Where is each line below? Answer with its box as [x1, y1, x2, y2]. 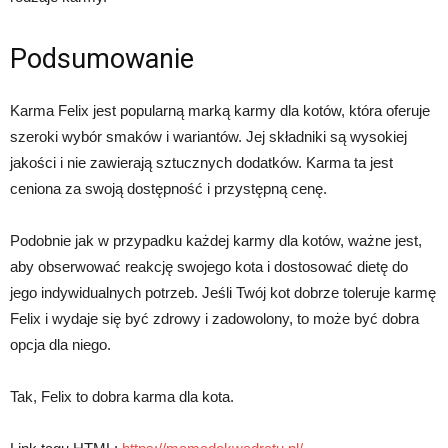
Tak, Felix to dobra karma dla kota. [10, 387, 234, 405]
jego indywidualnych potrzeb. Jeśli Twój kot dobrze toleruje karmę [10, 283, 436, 301]
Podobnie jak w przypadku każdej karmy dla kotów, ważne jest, [10, 231, 422, 249]
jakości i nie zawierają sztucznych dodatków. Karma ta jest [10, 153, 393, 171]
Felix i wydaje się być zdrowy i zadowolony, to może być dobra [10, 309, 419, 327]
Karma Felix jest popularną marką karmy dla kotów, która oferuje [10, 101, 430, 119]
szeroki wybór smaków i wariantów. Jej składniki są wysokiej [10, 127, 407, 145]
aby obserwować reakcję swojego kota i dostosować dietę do [10, 257, 408, 275]
